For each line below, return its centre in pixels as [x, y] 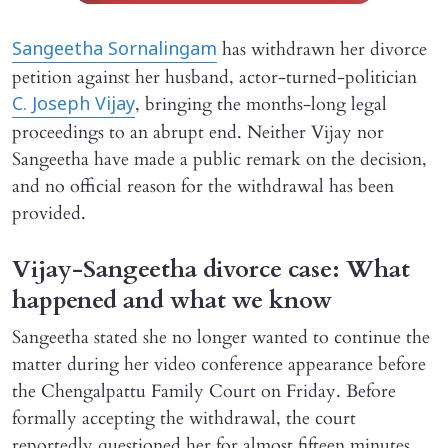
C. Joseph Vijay [73, 106]
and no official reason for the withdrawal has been [203, 187]
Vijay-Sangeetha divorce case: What [211, 270]
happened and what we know [172, 301]
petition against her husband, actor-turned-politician [214, 78]
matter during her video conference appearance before [219, 365]
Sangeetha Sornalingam [114, 51]
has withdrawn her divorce [322, 50]
